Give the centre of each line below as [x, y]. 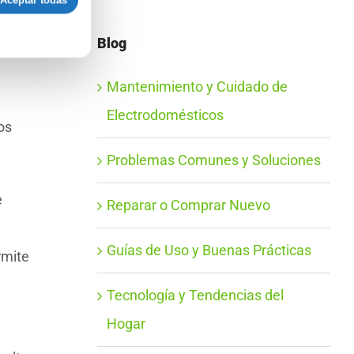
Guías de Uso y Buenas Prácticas [209, 250]
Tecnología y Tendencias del [195, 295]
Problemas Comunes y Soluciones [213, 160]
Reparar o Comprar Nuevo [188, 205]
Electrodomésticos [165, 115]
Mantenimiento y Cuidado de [197, 86]
